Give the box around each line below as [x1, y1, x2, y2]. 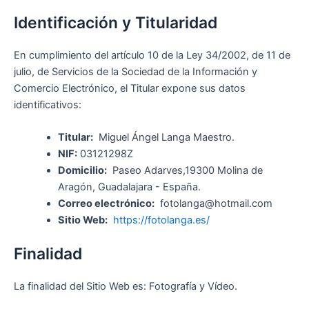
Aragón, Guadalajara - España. [57, 180, 201, 193]
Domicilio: [57, 163, 107, 177]
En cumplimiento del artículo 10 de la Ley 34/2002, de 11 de [14, 48, 290, 61]
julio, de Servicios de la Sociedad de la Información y [14, 65, 257, 78]
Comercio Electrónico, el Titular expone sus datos [14, 81, 246, 94]
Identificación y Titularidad [14, 12, 217, 32]
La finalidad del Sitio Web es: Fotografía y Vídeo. [14, 280, 237, 293]
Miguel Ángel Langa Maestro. [92, 130, 235, 143]
